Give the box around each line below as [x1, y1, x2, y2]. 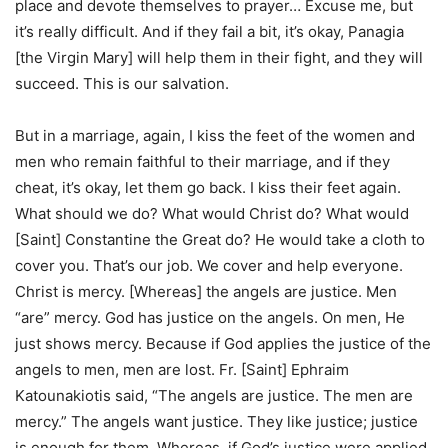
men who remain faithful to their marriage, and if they [15, 152, 390, 171]
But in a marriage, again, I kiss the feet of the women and [15, 126, 415, 145]
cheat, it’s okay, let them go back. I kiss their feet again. [15, 178, 401, 197]
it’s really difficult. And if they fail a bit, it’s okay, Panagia [15, 22, 404, 41]
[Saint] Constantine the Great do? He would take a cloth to [15, 230, 425, 249]
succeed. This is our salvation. [15, 74, 229, 93]
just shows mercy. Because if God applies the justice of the [15, 334, 431, 353]
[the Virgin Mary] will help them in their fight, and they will [15, 48, 423, 67]
